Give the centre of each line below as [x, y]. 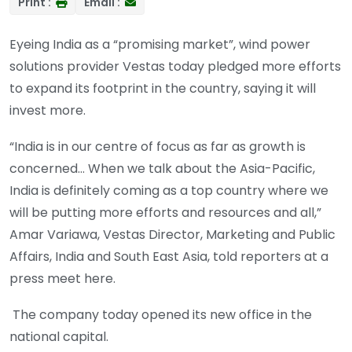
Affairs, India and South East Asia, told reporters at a [169, 257]
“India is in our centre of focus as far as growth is [158, 147]
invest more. [48, 111]
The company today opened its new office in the [162, 315]
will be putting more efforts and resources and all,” [165, 213]
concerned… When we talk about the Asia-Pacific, [162, 169]
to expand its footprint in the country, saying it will [163, 89]
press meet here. [62, 279]
